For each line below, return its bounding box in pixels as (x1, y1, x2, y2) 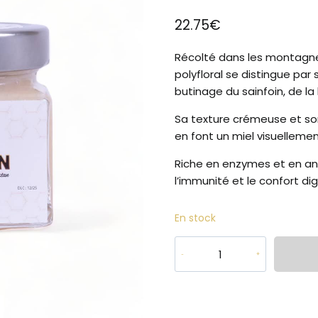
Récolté (174, 50, 219, 65)
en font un (174, 128, 232, 144)
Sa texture (174, 111, 233, 127)
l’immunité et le (174, 173, 259, 189)
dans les (218, 50, 265, 65)
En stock (174, 212, 216, 226)
